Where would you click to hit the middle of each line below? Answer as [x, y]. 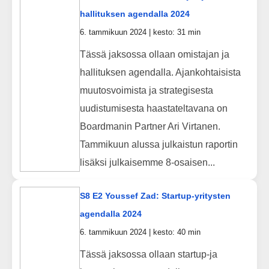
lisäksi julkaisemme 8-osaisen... [147, 162]
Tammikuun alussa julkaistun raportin [159, 144]
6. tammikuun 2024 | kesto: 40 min [140, 232]
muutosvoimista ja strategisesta [146, 90]
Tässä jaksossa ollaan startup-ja [148, 254]
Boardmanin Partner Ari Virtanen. [150, 126]
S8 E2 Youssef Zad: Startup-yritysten [155, 196]
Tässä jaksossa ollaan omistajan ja [154, 54]
